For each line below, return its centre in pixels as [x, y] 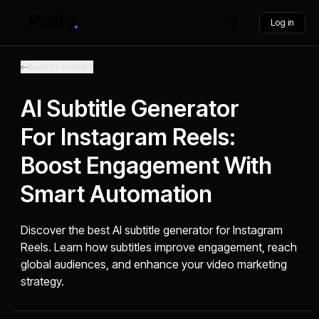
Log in [282, 22]
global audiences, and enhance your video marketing [154, 264]
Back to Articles [61, 67]
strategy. [43, 281]
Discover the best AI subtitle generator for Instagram [152, 230]
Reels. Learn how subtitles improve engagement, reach [159, 247]
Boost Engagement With [147, 166]
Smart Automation [117, 194]
